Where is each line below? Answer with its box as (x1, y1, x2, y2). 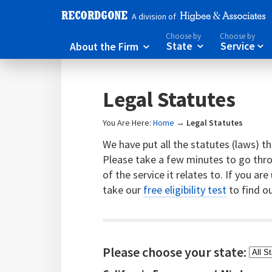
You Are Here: (103, 117, 154, 128)
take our (103, 182, 144, 197)
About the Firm (69, 39, 141, 53)
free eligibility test (143, 182, 227, 197)
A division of (131, 10, 176, 22)
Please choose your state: (103, 243, 250, 261)
